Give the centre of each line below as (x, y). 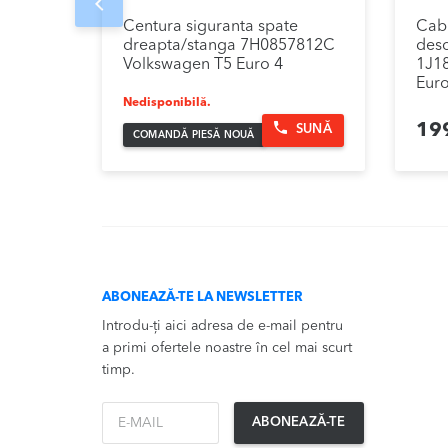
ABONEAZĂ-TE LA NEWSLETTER (202, 297)
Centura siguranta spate (210, 26)
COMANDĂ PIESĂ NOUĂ (194, 134)
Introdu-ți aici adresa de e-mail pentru (222, 325)
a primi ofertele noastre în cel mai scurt (227, 347)
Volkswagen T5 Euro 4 (203, 64)
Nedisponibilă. (167, 102)
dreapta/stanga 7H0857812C (229, 45)
